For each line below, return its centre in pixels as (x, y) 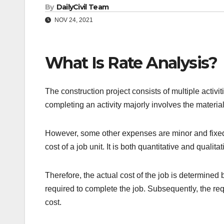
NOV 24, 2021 (73, 20)
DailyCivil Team (82, 7)
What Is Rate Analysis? (131, 63)
